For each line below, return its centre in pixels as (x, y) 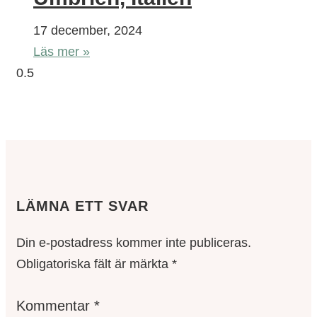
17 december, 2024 (88, 30)
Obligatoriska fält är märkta (94, 264)
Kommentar (55, 306)
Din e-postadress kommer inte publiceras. (134, 243)
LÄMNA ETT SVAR (83, 206)
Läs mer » (62, 51)
